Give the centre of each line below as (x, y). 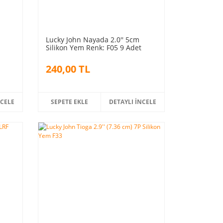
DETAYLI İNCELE (133, 102)
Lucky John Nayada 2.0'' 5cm (92, 39)
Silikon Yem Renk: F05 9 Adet (93, 47)
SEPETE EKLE (70, 102)
